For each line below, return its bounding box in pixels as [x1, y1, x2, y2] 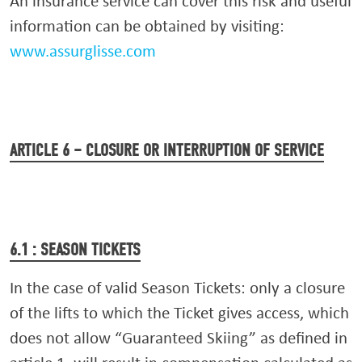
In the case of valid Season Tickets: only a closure [10, 276, 345, 298]
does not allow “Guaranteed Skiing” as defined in [10, 326, 347, 348]
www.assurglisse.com [10, 40, 156, 61]
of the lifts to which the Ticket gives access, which [10, 301, 349, 323]
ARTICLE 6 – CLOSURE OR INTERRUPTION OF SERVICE [10, 140, 324, 161]
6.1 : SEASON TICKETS [10, 239, 141, 260]
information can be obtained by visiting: [10, 15, 284, 36]
